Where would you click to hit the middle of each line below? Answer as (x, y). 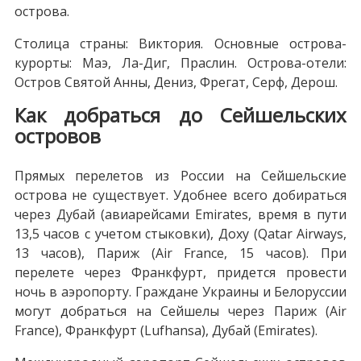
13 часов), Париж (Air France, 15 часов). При (180, 253)
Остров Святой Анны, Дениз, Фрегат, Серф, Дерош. (176, 82)
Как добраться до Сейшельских (180, 114)
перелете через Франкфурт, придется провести (180, 272)
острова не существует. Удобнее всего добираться (180, 195)
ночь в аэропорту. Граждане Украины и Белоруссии (180, 291)
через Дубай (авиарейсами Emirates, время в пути (180, 214)
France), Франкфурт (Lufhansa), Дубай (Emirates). (166, 330)
